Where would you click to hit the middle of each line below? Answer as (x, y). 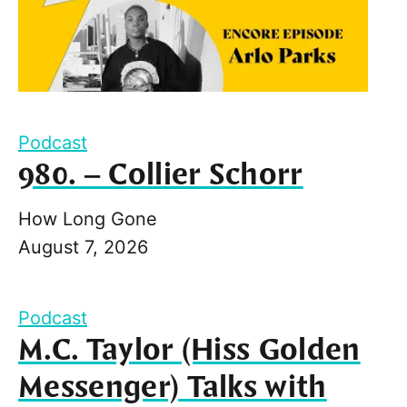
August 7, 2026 (83, 247)
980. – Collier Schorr (161, 175)
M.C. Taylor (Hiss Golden (189, 350)
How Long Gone (88, 218)
